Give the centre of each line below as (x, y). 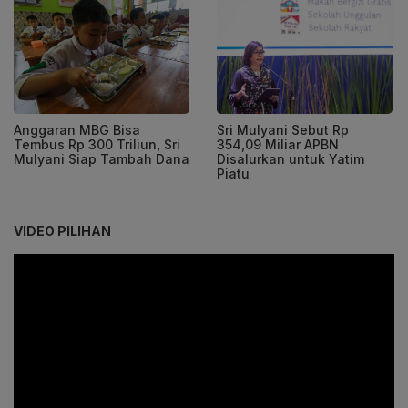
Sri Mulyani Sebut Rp (283, 129)
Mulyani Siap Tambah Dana (102, 158)
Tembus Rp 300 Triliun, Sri (97, 144)
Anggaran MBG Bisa (77, 129)
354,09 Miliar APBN (278, 144)
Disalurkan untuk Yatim (291, 158)
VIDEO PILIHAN (62, 230)
